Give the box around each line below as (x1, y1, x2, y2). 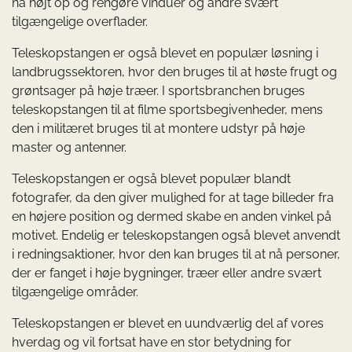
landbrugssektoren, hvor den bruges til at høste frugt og (12, 64, 337, 80)
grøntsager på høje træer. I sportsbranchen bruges (12, 83, 305, 99)
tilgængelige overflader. (12, 14, 148, 30)
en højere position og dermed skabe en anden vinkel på (12, 209, 332, 225)
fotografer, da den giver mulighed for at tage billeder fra (12, 190, 334, 206)
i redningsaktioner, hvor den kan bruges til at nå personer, (12, 247, 340, 262)
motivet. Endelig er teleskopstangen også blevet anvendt (12, 228, 340, 244)
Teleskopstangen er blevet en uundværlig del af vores (12, 316, 324, 332)
